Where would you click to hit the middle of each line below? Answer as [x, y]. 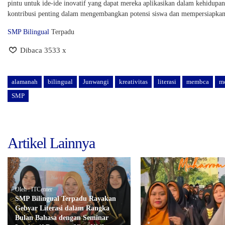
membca [198, 81]
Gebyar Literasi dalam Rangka [62, 208]
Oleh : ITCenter [34, 190]
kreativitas [133, 81]
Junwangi [96, 81]
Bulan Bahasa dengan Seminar [62, 218]
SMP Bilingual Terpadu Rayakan [66, 199]
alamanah [25, 81]
